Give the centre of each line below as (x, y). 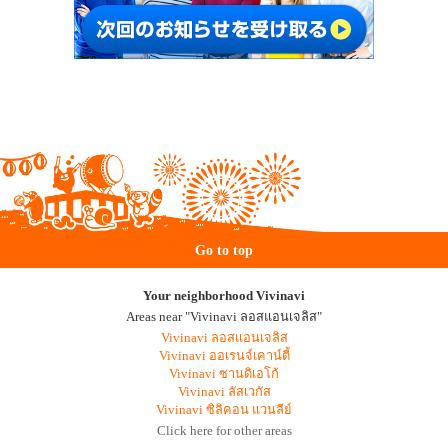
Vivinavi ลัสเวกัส (224, 391)
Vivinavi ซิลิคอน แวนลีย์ (224, 409)
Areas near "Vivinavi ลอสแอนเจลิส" (224, 316)
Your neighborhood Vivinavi (224, 295)
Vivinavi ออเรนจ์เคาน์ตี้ (224, 355)
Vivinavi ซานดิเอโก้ (224, 373)
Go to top (224, 249)
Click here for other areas (224, 430)
